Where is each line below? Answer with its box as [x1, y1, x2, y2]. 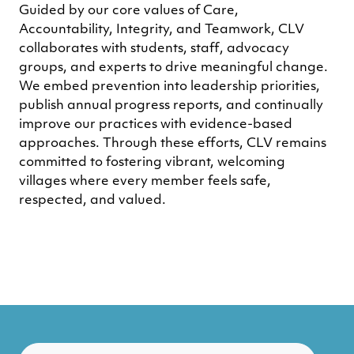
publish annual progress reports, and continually [19, 99, 323, 112]
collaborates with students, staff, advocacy [19, 42, 289, 55]
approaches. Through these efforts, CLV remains [19, 137, 326, 150]
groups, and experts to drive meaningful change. [19, 61, 328, 74]
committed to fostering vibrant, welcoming [19, 156, 285, 169]
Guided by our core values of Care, [19, 4, 239, 17]
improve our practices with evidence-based [19, 118, 292, 131]
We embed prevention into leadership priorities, [19, 80, 320, 93]
